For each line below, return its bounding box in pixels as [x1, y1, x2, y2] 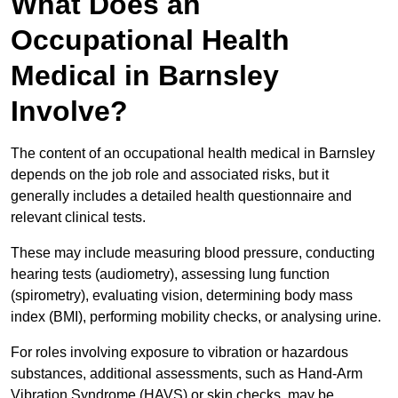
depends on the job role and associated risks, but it [11, 167, 329, 183]
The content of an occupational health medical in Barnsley [11, 146, 375, 162]
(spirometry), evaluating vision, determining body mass [11, 288, 353, 304]
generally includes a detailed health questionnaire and [11, 188, 352, 204]
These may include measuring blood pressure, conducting [11, 245, 375, 261]
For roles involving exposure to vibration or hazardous [11, 345, 348, 361]
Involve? [11, 95, 128, 128]
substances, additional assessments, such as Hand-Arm [11, 366, 362, 382]
